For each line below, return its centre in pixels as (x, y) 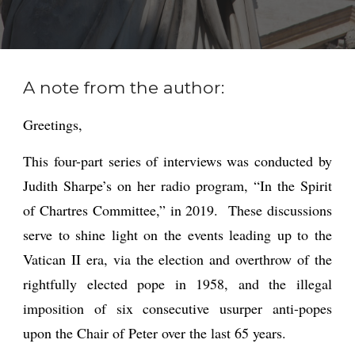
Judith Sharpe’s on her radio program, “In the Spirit (177, 185)
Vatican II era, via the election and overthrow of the (177, 259)
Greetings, (53, 124)
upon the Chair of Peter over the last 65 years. (157, 333)
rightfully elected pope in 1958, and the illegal (177, 284)
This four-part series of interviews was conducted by (177, 161)
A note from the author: (124, 87)
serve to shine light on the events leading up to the (177, 235)
